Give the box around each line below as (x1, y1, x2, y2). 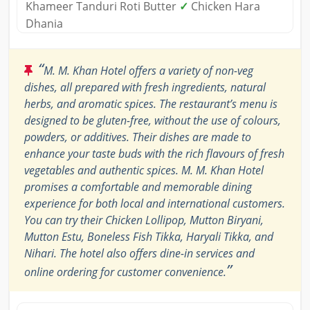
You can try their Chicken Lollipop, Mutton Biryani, (24, 212, 264, 228)
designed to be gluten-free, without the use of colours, (24, 112, 281, 128)
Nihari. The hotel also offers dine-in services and (24, 245, 255, 261)
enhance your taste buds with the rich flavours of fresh (24, 145, 284, 161)
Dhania (26, 15, 63, 31)
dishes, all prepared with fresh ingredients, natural (24, 79, 266, 95)
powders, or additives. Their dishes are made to (24, 129, 251, 145)
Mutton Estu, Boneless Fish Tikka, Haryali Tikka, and (24, 228, 273, 244)
